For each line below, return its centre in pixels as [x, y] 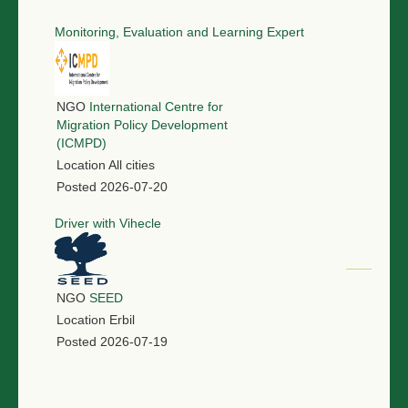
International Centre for [156, 106]
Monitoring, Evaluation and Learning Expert [179, 31]
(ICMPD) [82, 143]
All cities [132, 164]
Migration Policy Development [142, 124]
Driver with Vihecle [108, 223]
